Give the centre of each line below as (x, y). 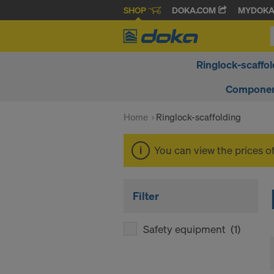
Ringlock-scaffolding (198, 117)
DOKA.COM (195, 10)
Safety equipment (187, 229)
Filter (146, 196)
